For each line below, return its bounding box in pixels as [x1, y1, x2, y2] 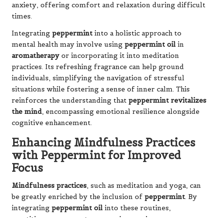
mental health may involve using [12, 40, 125, 49]
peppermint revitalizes [128, 96, 206, 105]
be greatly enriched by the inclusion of [12, 192, 145, 201]
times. [12, 12, 32, 20]
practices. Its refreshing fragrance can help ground [12, 62, 184, 71]
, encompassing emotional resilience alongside [42, 107, 200, 116]
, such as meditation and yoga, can [87, 181, 201, 190]
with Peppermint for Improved [12, 148, 181, 162]
